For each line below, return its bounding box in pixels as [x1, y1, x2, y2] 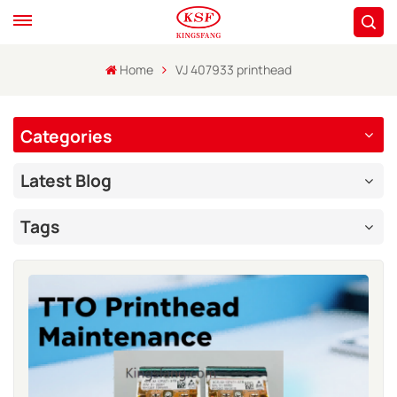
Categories [20, 125, 112, 148]
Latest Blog [20, 169, 112, 192]
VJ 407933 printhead [175, 61, 292, 78]
